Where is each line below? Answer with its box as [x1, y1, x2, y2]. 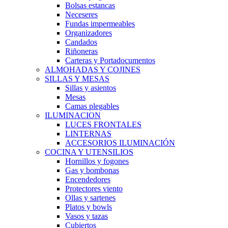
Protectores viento [65, 184, 123, 193]
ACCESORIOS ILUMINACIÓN [65, 138, 175, 147]
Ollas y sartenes [65, 193, 116, 202]
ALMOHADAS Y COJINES [45, 65, 140, 74]
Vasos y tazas [65, 212, 108, 220]
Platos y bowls [65, 203, 112, 211]
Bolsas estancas [65, 1, 115, 10]
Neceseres [65, 10, 98, 19]
